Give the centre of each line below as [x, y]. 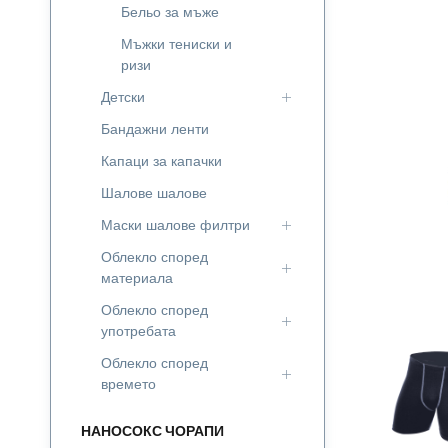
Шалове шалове [154, 193]
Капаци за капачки [161, 161]
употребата [138, 331]
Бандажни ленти [155, 129]
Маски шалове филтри [175, 225]
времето [128, 384]
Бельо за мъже [170, 12]
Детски [123, 97]
